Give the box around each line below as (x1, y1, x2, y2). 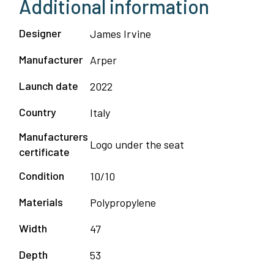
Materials (19, 195, 63, 209)
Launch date (19, 79, 78, 93)
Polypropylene (90, 196, 156, 210)
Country (19, 105, 56, 119)
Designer (19, 26, 61, 40)
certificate (19, 145, 70, 159)
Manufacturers (19, 130, 88, 144)
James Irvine (90, 27, 151, 41)
